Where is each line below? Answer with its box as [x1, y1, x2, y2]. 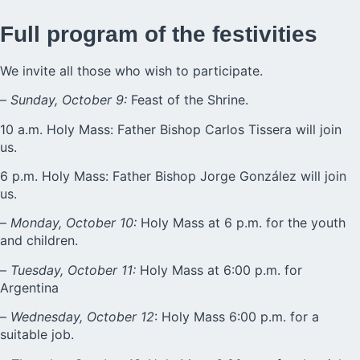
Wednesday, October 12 [10, 309, 154, 325]
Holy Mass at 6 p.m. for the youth [137, 215, 346, 231]
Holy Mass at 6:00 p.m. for [136, 261, 302, 278]
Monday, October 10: [6, 215, 137, 231]
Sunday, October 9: [10, 92, 127, 108]
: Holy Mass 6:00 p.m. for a [154, 309, 319, 325]
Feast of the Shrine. [127, 92, 248, 108]
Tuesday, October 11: [6, 261, 136, 278]
